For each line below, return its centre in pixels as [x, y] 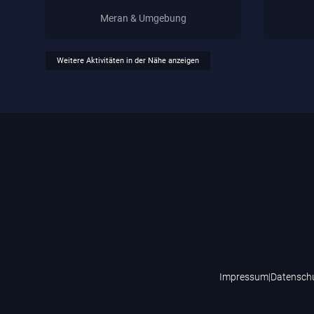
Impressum [244, 277]
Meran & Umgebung [143, 18]
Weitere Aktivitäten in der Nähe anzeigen [128, 61]
